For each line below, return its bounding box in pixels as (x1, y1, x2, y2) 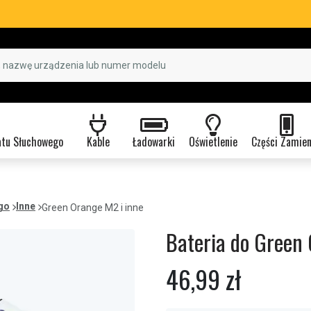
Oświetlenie (189, 133, 237, 150)
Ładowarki (133, 133, 175, 150)
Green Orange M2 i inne (42, 202, 144, 213)
